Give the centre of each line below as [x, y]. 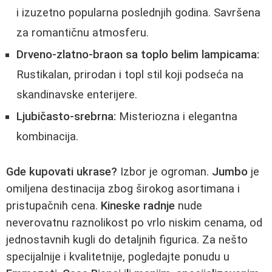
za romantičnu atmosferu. [83, 33]
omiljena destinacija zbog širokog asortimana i [123, 189]
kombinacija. [47, 137]
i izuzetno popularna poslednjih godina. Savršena [138, 13]
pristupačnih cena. [53, 206]
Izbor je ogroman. [165, 172]
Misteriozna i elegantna [177, 117]
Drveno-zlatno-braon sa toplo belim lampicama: [138, 55]
